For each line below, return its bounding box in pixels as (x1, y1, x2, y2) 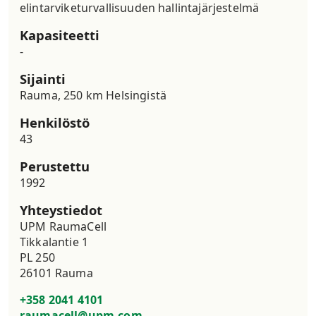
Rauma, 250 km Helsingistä (20, 87, 166, 103)
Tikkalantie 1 (20, 234, 89, 250)
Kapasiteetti (20, 26, 99, 44)
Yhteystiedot (20, 201, 102, 219)
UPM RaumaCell (20, 219, 107, 234)
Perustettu (20, 157, 90, 175)
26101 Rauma (20, 265, 93, 281)
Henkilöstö (20, 114, 90, 131)
